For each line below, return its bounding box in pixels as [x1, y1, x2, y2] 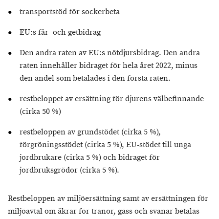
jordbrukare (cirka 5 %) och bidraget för [20, 153, 160, 163]
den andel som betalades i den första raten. [20, 73, 171, 84]
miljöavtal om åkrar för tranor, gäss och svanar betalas [8, 206, 199, 217]
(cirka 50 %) [20, 107, 61, 117]
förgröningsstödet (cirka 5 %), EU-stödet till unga [20, 140, 191, 150]
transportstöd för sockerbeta [20, 7, 120, 17]
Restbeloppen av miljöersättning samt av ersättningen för [8, 194, 208, 204]
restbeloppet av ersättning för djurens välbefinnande [20, 94, 204, 104]
